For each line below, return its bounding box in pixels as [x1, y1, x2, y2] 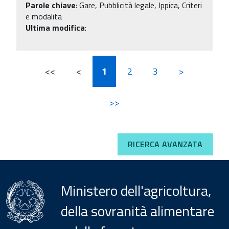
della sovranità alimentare [60, 199, 214, 222]
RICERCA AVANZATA [128, 138, 202, 151]
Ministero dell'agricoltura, [60, 179, 211, 201]
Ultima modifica [26, 21, 85, 34]
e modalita [26, 10, 62, 22]
